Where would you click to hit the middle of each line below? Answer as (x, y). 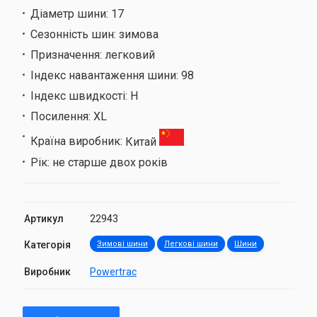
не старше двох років (110, 162)
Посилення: (62, 117)
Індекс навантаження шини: (106, 76)
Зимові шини (122, 243)
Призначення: (68, 55)
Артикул (44, 218)
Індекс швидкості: (80, 96)
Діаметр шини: (71, 14)
